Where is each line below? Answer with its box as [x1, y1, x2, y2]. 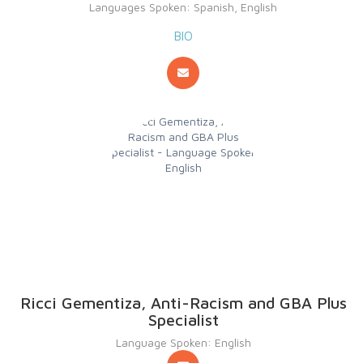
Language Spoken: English [115, 335, 251, 349]
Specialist [147, 310, 219, 329]
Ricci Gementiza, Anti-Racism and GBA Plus [19, 293, 347, 312]
